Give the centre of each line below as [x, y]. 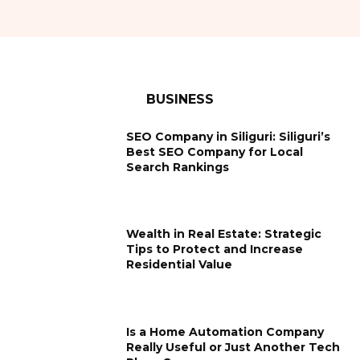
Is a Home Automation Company [225, 332]
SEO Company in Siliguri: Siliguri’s [229, 136]
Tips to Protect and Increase [215, 250]
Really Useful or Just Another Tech [233, 347]
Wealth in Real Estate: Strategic [224, 234]
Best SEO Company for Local [215, 151]
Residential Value [180, 265]
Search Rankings [178, 167]
